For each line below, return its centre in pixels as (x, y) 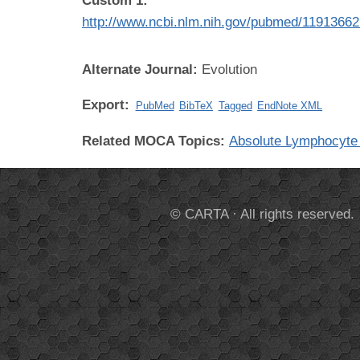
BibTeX (196, 105)
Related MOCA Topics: (155, 141)
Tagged (235, 105)
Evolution (229, 69)
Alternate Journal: (142, 69)
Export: (108, 104)
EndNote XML (290, 105)
